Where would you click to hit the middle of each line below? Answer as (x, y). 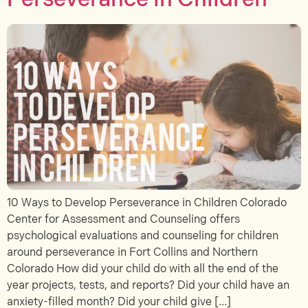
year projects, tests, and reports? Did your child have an (148, 286)
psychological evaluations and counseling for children (143, 236)
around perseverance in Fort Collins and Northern (132, 253)
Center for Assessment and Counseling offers (123, 220)
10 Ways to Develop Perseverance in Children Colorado (147, 203)
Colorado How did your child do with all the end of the (143, 269)
